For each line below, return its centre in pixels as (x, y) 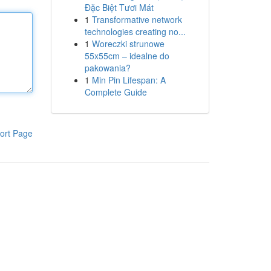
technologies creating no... (135, 31)
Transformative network (137, 19)
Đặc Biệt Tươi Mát (119, 7)
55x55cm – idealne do (127, 56)
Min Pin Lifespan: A (129, 80)
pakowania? (107, 68)
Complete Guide (116, 92)
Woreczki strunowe (128, 44)
